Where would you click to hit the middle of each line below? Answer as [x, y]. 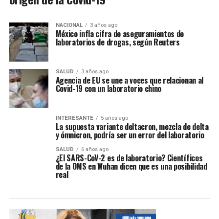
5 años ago [114, 118]
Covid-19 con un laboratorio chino [109, 89]
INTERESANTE [74, 118]
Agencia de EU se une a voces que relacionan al [129, 80]
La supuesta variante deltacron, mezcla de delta [132, 127]
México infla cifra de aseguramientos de [120, 34]
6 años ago [95, 150]
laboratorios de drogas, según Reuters [118, 42]
